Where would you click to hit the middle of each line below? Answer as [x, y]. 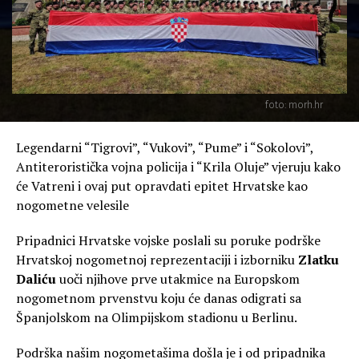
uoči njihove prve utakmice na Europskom [178, 278]
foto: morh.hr [294, 105]
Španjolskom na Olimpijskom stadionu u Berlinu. [157, 317]
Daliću [36, 278]
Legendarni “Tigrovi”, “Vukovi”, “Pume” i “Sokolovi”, [165, 147]
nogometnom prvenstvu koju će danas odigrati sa [159, 298]
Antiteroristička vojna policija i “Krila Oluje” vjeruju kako [178, 166]
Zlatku [319, 259]
